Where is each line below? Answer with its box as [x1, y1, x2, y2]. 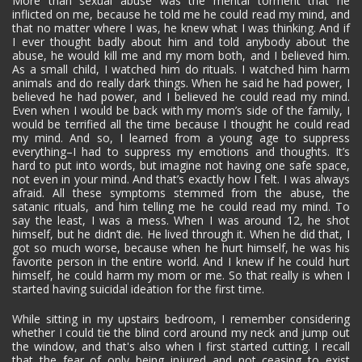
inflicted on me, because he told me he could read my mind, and [12, 6, 350, 22]
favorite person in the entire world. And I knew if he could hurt [12, 253, 350, 269]
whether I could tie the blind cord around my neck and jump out [12, 324, 350, 340]
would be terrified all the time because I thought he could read [12, 116, 350, 132]
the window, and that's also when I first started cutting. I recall [12, 338, 350, 354]
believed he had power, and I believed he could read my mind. [12, 88, 350, 104]
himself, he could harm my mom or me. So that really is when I [12, 267, 350, 283]
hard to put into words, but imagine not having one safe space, [12, 157, 350, 173]
